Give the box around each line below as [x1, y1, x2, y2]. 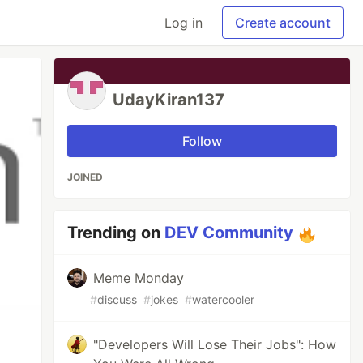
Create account [235, 15, 331, 31]
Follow [182, 133, 223, 149]
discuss [97, 293, 138, 306]
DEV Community [164, 223, 294, 242]
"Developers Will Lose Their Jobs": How [93, 336, 337, 352]
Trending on [67, 223, 165, 242]
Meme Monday [93, 270, 185, 286]
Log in [164, 15, 203, 31]
